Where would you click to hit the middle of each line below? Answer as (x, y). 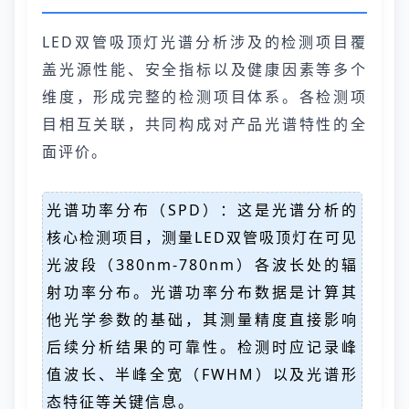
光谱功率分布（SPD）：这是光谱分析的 (202, 210)
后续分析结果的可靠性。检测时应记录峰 (202, 347)
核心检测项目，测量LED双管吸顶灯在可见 (202, 237)
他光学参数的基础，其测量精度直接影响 (202, 320)
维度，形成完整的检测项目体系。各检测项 (204, 97)
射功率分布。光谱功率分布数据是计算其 (202, 292)
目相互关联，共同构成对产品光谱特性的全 (204, 124)
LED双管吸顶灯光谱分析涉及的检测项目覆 (204, 42)
